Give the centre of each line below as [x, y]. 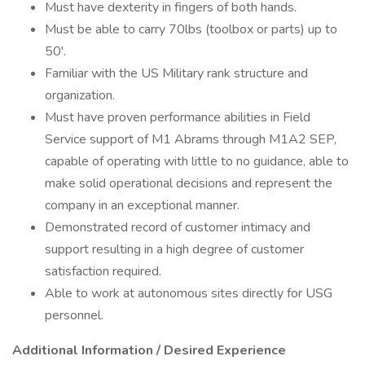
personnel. [74, 315]
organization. [80, 95]
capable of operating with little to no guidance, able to [197, 161]
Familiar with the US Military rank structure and [176, 73]
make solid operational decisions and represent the [189, 183]
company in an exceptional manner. [142, 205]
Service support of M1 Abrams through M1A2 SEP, [191, 139]
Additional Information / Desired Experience [149, 350]
